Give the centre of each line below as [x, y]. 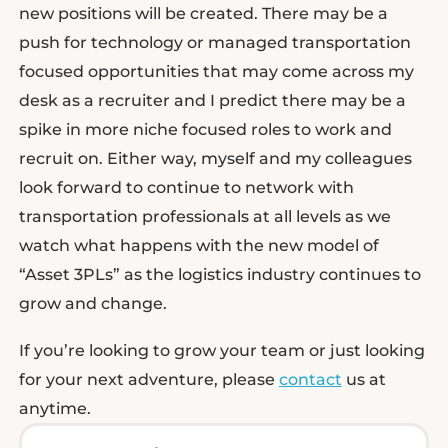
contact [310, 380]
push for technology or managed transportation [214, 42]
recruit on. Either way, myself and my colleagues [215, 158]
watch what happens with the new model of [198, 245]
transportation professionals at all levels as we [204, 216]
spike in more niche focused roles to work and [205, 129]
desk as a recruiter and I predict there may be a [212, 100]
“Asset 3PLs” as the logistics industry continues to [219, 274]
